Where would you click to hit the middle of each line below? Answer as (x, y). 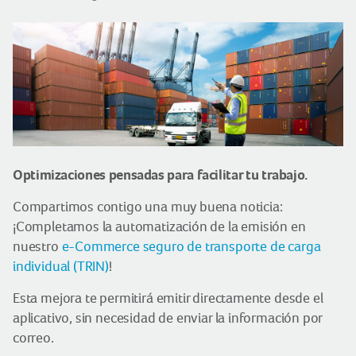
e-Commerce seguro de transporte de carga (191, 246)
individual (43, 266)
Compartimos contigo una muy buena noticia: (148, 207)
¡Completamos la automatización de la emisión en (159, 226)
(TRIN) (91, 266)
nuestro (37, 246)
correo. (33, 338)
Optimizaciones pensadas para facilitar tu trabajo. (160, 175)
